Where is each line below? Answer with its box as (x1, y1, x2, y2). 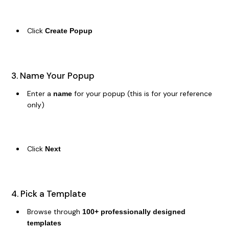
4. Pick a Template (11, 188, 86, 200)
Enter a (27, 89, 53, 99)
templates (27, 219, 61, 227)
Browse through (27, 207, 82, 217)
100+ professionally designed (82, 208, 186, 216)
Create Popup (44, 27, 93, 35)
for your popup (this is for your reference (72, 89, 212, 99)
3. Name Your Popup (11, 70, 95, 82)
